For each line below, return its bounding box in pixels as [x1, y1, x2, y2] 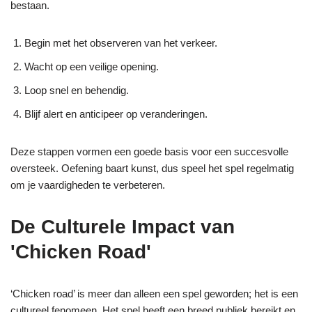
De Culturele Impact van [10, 216, 235, 237]
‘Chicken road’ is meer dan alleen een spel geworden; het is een [10, 288, 298, 299]
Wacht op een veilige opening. [24, 61, 159, 72]
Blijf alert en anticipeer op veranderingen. [24, 108, 208, 120]
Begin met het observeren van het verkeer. [24, 37, 217, 49]
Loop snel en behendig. [24, 84, 129, 96]
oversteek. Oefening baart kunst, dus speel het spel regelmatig [10, 162, 294, 174]
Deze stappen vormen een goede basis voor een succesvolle [10, 146, 288, 157]
